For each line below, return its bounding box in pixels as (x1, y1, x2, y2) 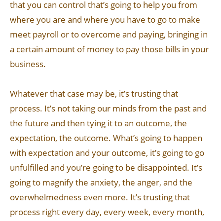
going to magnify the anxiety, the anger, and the (10, 177, 192, 188)
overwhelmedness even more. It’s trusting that (10, 191, 190, 203)
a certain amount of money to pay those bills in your (10, 43, 209, 55)
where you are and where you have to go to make (10, 14, 200, 25)
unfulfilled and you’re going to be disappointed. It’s (10, 162, 202, 173)
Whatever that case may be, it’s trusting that (10, 88, 178, 99)
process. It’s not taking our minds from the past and (10, 103, 207, 114)
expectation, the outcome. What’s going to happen (10, 132, 202, 144)
